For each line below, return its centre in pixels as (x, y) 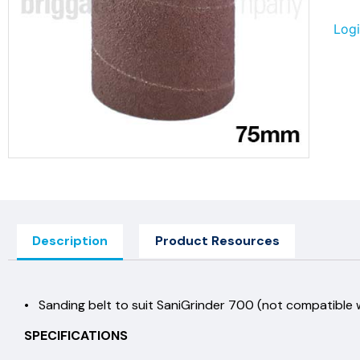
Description (70, 240)
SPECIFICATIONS (76, 335)
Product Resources (217, 240)
